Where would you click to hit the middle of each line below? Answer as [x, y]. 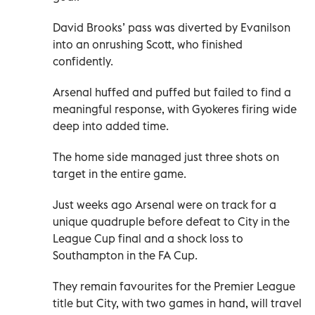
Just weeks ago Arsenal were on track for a [165, 204]
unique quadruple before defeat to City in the [171, 221]
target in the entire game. [120, 173]
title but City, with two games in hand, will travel [177, 303]
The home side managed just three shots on [166, 156]
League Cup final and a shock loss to [148, 238]
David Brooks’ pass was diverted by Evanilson [172, 27]
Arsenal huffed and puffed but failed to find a [172, 92]
